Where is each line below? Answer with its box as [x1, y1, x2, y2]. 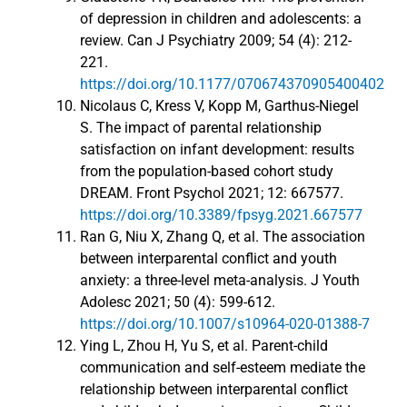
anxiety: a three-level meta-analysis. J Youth [80, 272, 360, 290]
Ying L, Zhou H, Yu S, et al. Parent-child [80, 337, 328, 355]
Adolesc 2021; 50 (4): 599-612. [80, 293, 275, 312]
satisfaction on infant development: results [80, 141, 354, 159]
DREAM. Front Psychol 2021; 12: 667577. [80, 184, 343, 203]
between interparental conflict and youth [80, 250, 337, 268]
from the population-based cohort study [80, 163, 333, 181]
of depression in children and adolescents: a [80, 10, 362, 28]
